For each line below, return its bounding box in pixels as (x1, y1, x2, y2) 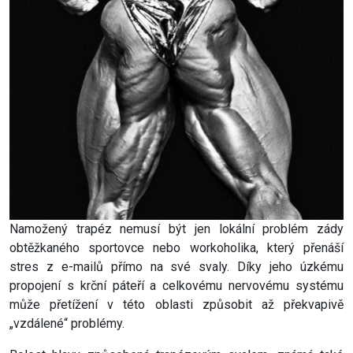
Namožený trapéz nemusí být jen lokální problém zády (9, 221, 344, 237)
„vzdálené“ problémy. (9, 316, 124, 332)
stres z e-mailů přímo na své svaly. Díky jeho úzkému (9, 259, 344, 275)
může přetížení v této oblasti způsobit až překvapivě (9, 297, 344, 313)
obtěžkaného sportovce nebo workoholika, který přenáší (9, 240, 344, 256)
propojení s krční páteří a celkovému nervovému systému (9, 278, 344, 294)
